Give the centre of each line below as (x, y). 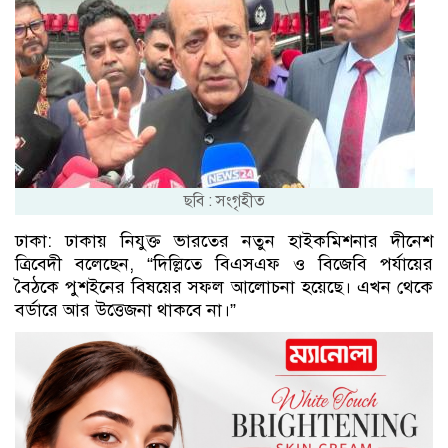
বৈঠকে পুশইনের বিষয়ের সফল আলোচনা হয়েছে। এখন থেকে (224, 287)
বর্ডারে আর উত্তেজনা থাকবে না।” (125, 310)
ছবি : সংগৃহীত (224, 201)
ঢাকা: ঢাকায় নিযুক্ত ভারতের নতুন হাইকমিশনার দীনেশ (224, 241)
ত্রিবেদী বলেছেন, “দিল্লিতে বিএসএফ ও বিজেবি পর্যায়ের (224, 264)
